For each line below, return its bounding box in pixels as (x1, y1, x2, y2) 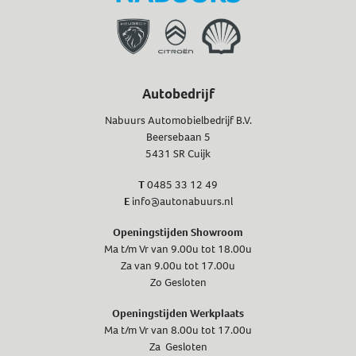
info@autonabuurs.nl (131, 193, 233, 209)
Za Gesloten (149, 339, 207, 354)
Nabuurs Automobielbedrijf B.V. (104, 112, 252, 128)
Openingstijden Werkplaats (112, 305, 244, 321)
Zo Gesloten (149, 274, 207, 290)
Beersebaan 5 (145, 129, 211, 145)
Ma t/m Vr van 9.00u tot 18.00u (104, 241, 252, 257)
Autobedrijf (141, 83, 215, 103)
